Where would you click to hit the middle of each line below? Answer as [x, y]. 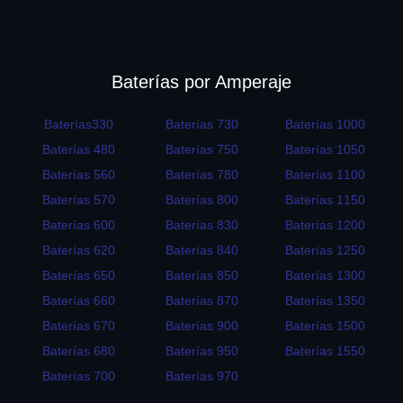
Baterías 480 [78, 150]
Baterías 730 [201, 125]
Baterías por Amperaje [201, 82]
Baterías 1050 [325, 150]
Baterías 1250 [325, 251]
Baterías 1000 [325, 125]
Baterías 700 [78, 376]
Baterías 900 [201, 326]
